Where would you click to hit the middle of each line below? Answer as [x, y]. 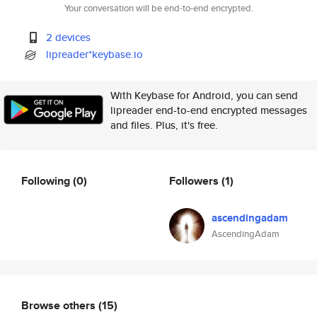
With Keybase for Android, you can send [204, 95]
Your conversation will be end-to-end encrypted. [158, 8]
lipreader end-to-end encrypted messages [209, 110]
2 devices [69, 37]
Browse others [60, 305]
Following [47, 180]
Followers [195, 180]
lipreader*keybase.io [95, 54]
